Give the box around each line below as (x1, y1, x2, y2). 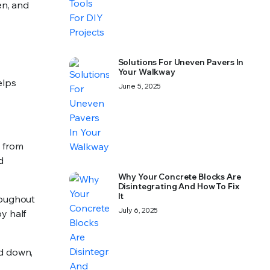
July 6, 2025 (118, 206, 158, 215)
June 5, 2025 (118, 81, 161, 90)
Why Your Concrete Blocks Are (118, 171, 241, 182)
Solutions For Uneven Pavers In (118, 57, 244, 67)
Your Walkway (118, 66, 175, 77)
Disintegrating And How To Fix (118, 181, 239, 192)
